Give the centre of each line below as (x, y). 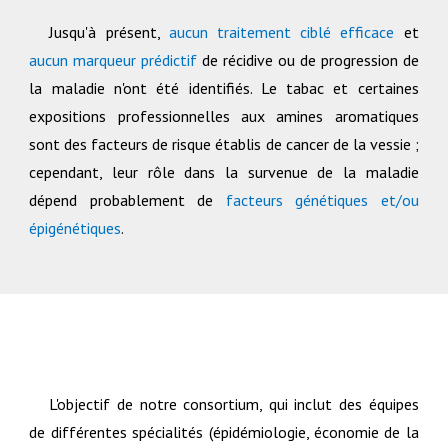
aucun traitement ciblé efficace (281, 32)
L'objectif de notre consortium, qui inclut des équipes (234, 404)
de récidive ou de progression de (308, 60)
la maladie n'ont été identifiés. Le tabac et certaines (224, 88)
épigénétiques (75, 228)
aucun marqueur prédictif (113, 60)
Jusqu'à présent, (109, 32)
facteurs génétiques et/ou (322, 200)
